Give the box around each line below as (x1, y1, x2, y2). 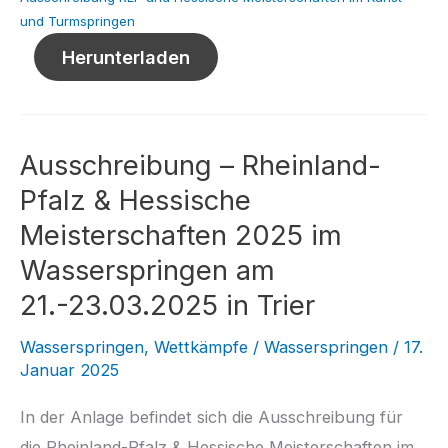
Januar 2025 (20, 360, 119, 381)
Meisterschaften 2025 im (20, 217, 342, 252)
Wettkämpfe (154, 337, 248, 358)
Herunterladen (61, 46, 190, 69)
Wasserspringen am (20, 252, 275, 287)
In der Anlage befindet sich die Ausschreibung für (20, 407, 403, 428)
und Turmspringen (20, 13, 135, 30)
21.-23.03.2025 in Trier (20, 287, 315, 322)
